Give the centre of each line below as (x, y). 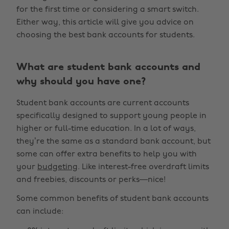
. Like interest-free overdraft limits (143, 167)
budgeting (58, 167)
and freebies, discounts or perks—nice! (91, 180)
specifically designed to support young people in (111, 116)
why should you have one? (81, 82)
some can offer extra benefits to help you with (107, 154)
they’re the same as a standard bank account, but (113, 142)
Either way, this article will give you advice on (105, 22)
